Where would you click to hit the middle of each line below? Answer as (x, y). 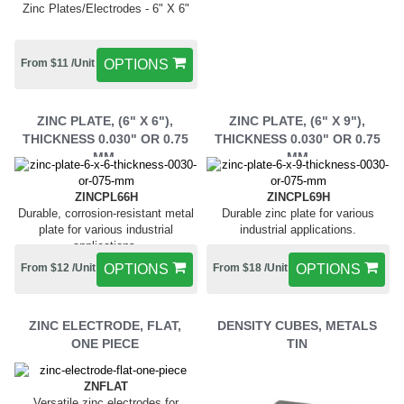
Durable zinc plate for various (298, 214)
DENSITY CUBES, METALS (297, 326)
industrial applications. (298, 230)
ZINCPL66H (106, 197)
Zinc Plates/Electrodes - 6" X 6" (106, 9)
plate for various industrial (106, 230)
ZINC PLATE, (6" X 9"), (297, 121)
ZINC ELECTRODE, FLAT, (105, 326)
